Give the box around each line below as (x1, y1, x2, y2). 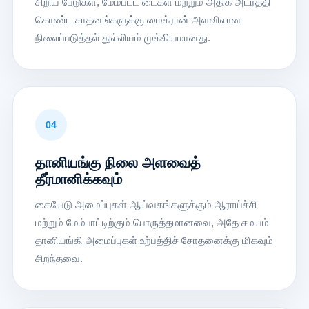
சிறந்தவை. (34, 252, 83, 264)
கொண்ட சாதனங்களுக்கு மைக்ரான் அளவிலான (34, 13, 241, 26)
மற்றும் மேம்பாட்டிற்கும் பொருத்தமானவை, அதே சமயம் (34, 216, 269, 228)
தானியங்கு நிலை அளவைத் (34, 154, 201, 170)
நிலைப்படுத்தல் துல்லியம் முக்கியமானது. (34, 31, 210, 43)
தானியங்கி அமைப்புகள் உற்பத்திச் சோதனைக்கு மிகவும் (34, 234, 273, 246)
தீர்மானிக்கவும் (34, 170, 122, 187)
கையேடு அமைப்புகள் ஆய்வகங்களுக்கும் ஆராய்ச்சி (34, 198, 257, 210)
